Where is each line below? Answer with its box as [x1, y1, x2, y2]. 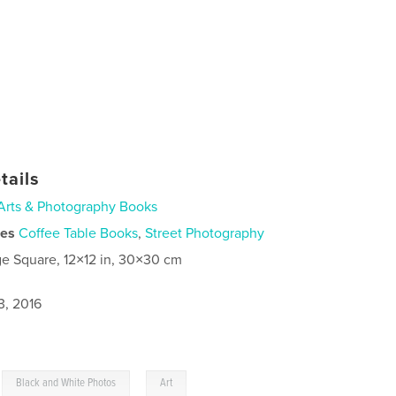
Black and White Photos [16, 375, 117, 391]
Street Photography [145, 224, 265, 242]
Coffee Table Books [19, 224, 139, 242]
